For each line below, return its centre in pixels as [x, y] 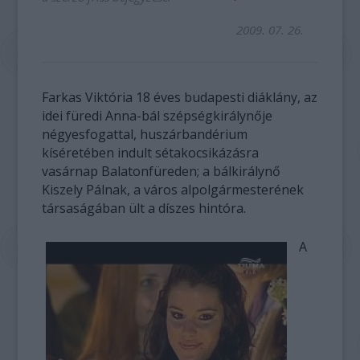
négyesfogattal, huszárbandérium [145, 134]
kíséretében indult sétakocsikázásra [151, 153]
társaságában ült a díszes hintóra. [144, 208]
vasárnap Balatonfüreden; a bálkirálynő [162, 171]
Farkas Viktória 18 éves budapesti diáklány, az [180, 97]
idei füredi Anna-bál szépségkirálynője [157, 116]
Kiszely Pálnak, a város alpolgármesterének [173, 190]
